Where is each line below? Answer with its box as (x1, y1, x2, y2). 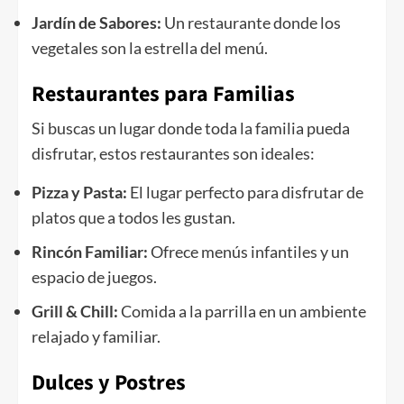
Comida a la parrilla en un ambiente (118, 301, 366, 322)
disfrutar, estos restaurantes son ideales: (32, 143, 315, 164)
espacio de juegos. (32, 267, 157, 288)
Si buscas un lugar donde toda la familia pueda (32, 118, 350, 139)
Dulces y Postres (32, 367, 186, 399)
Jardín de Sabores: (32, 13, 161, 33)
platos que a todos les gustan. (32, 207, 235, 228)
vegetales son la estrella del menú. (32, 38, 268, 59)
